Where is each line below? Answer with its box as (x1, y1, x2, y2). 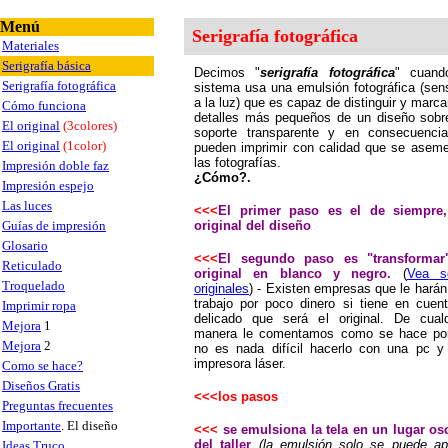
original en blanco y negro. (194, 266, 392, 281)
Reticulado (2, 258, 62, 273)
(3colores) (63, 118, 117, 133)
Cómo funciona (2, 98, 86, 113)
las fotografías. (194, 155, 281, 170)
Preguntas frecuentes (2, 398, 113, 413)
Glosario (2, 238, 48, 253)
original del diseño (194, 218, 311, 233)
